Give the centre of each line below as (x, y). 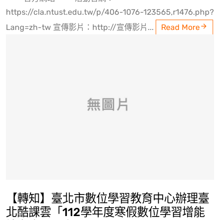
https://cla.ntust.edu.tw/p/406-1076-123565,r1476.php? (110, 12)
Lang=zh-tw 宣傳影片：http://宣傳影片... (81, 27)
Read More (180, 27)
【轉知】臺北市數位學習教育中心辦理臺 (108, 199)
